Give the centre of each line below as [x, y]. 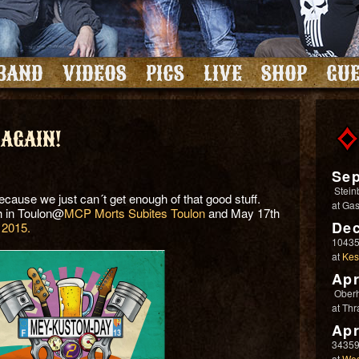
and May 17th [242, 213]
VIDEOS [94, 73]
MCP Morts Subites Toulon [135, 213]
